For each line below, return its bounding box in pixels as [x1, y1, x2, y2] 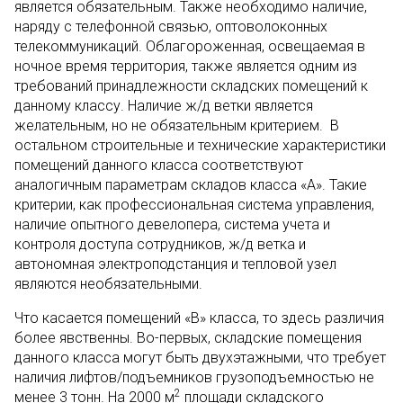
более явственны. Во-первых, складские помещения [14, 329, 362, 346]
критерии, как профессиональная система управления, [14, 196, 374, 213]
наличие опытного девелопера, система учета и [14, 216, 330, 233]
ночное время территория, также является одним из [14, 58, 357, 75]
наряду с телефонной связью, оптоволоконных [14, 18, 327, 35]
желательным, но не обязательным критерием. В [14, 117, 339, 134]
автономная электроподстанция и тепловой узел [14, 255, 336, 273]
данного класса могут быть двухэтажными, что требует [14, 349, 386, 366]
